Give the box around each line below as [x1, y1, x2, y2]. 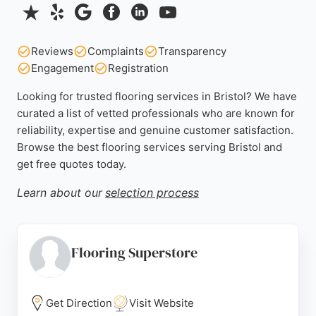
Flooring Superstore [71, 243, 197, 262]
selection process [105, 186, 199, 200]
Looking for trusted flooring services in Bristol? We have [17, 90, 297, 103]
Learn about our [17, 186, 102, 200]
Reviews [31, 44, 73, 58]
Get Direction [46, 296, 112, 310]
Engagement [31, 61, 94, 75]
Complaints [87, 44, 144, 58]
